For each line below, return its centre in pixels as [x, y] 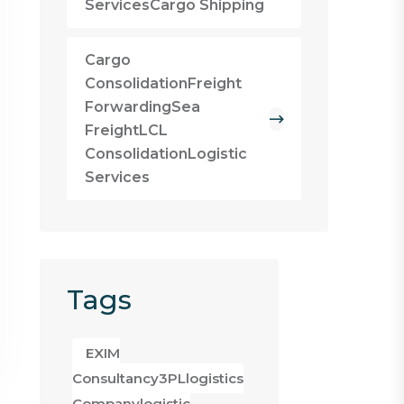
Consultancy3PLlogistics [157, 378]
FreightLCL [126, 130]
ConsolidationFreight [163, 83]
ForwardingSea [142, 107]
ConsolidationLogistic [165, 154]
